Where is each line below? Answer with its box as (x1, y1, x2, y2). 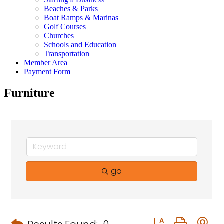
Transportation (44, 49, 89, 58)
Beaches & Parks (44, 4, 98, 13)
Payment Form (24, 67, 70, 76)
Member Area (24, 58, 67, 67)
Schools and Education (44, 40, 116, 49)
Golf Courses (44, 22, 86, 31)
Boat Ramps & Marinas (44, 13, 118, 22)
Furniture (4, 86, 55, 99)
